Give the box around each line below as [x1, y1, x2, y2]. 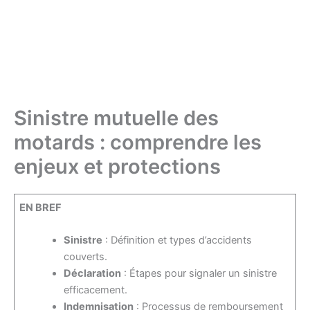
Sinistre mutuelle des [14, 105, 219, 130]
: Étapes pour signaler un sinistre [121, 267, 277, 280]
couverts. [64, 250, 108, 264]
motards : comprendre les [14, 129, 262, 154]
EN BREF [19, 201, 62, 214]
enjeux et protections [14, 154, 221, 179]
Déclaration [64, 267, 122, 280]
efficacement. [64, 284, 128, 297]
